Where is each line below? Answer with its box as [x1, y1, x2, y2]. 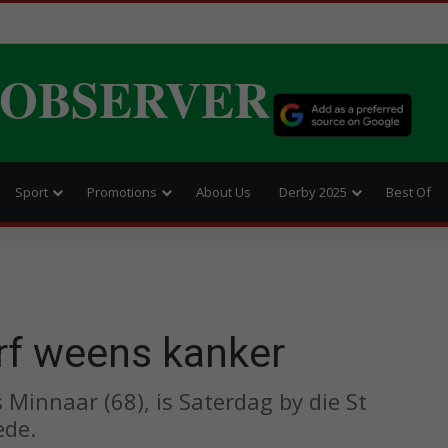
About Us [196, 182, 251, 201]
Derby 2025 [279, 182, 347, 201]
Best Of [386, 182, 431, 201]
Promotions [87, 182, 157, 201]
